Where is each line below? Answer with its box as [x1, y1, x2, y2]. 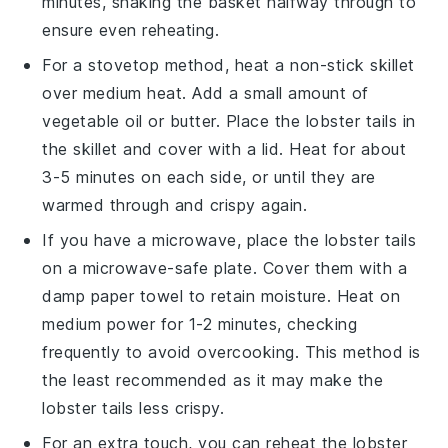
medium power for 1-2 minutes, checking [42, 313, 358, 334]
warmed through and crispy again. [42, 194, 308, 215]
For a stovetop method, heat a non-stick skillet [42, 54, 415, 75]
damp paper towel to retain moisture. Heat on [42, 285, 401, 306]
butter [169, 110, 216, 131]
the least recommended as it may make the [42, 369, 384, 390]
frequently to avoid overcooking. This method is [42, 341, 421, 362]
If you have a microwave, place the [42, 229, 325, 250]
